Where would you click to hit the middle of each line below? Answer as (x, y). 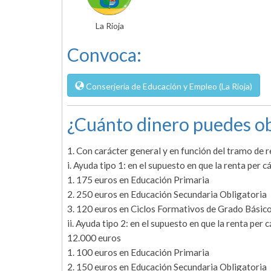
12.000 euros (94, 238)
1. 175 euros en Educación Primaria (138, 180)
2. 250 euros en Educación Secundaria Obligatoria (167, 194)
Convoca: (104, 55)
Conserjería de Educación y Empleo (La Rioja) (168, 87)
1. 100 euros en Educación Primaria (138, 253)
